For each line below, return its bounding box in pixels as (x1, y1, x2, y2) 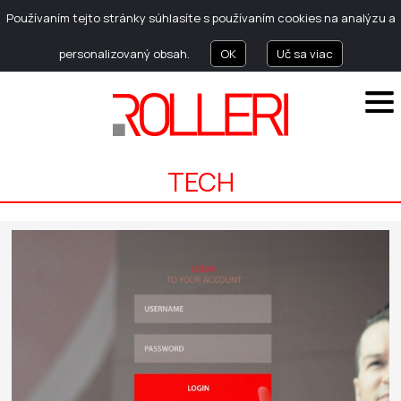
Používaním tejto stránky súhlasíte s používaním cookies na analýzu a (5, 10, 396, 26)
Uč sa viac (276, 46, 333, 62)
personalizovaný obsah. (58, 46, 192, 62)
